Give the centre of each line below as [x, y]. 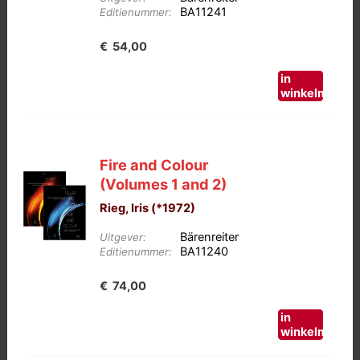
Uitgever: [123, 237]
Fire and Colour [154, 164]
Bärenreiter [210, 237]
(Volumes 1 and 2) [164, 184]
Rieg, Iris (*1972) [148, 208]
